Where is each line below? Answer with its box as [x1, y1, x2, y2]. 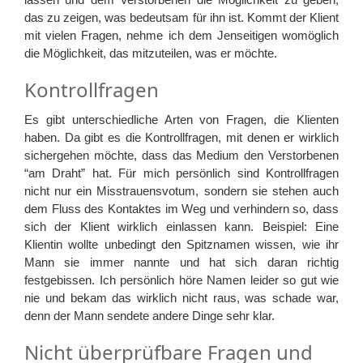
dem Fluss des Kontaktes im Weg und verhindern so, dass [24, 201, 339, 216]
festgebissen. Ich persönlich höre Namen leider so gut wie [24, 272, 339, 287]
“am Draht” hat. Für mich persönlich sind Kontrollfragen [24, 165, 339, 180]
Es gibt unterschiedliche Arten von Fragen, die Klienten [24, 112, 339, 126]
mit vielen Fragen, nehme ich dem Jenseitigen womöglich [24, 28, 339, 42]
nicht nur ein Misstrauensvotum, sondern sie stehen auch [24, 183, 339, 198]
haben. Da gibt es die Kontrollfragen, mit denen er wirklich [24, 130, 339, 144]
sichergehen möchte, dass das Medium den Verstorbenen [24, 147, 339, 162]
